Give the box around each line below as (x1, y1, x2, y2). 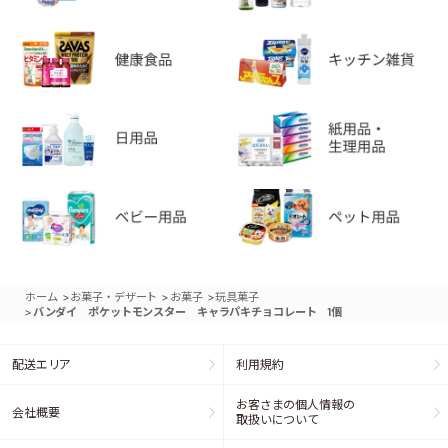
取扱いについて (236, 412, 320, 427)
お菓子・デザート (70, 290, 158, 304)
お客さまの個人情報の (236, 397, 355, 412)
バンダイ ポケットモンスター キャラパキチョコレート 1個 (32, 305, 343, 319)
